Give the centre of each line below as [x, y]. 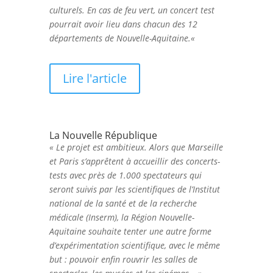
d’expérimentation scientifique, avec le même [134, 245]
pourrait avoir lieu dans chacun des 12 [123, 24]
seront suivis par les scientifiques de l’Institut [134, 189]
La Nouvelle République [103, 135]
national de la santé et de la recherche [123, 203]
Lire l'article [94, 78]
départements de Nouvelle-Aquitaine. [120, 38]
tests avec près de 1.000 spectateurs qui [125, 175]
